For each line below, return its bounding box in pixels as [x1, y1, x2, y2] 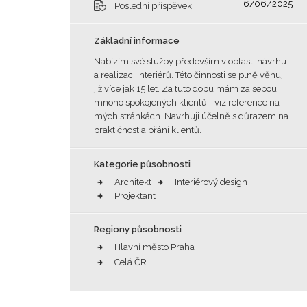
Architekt [114, 177, 151, 187]
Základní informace [94, 36, 180, 46]
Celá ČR [114, 257, 147, 267]
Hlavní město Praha [114, 242, 195, 252]
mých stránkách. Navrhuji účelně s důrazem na [94, 111, 288, 121]
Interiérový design [175, 177, 247, 187]
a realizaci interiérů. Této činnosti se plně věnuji [94, 70, 285, 80]
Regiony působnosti [94, 224, 182, 234]
